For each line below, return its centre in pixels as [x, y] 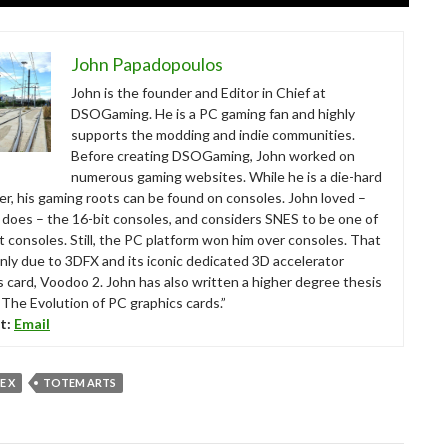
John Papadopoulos [147, 63]
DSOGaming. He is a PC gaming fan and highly [213, 113]
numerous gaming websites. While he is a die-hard [226, 176]
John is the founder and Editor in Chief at [198, 92]
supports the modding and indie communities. [213, 134]
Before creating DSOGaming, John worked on [213, 155]
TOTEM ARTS [79, 382]
